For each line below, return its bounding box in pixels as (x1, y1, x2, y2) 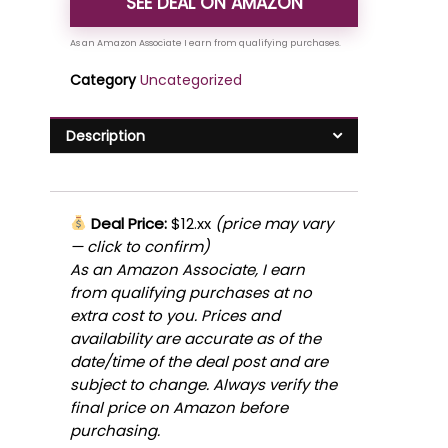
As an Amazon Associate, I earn (70, 258, 305, 280)
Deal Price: (87, 212, 168, 234)
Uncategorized (140, 70, 242, 90)
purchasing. (70, 419, 160, 441)
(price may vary (215, 212, 334, 234)
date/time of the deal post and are (70, 350, 328, 372)
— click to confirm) (70, 235, 210, 257)
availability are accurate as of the (70, 327, 321, 349)
